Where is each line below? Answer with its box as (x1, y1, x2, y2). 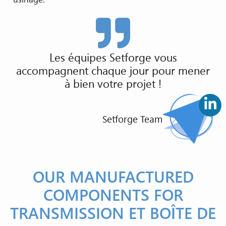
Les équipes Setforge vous (49, 49, 177, 65)
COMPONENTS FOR (43, 184, 183, 205)
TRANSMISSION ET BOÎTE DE (10, 202, 216, 223)
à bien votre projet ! (65, 75, 161, 91)
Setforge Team (102, 112, 163, 126)
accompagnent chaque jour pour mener (16, 62, 210, 78)
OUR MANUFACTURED (32, 166, 194, 187)
